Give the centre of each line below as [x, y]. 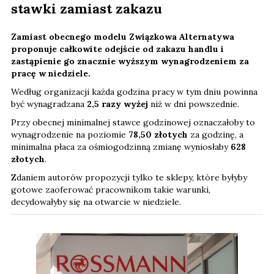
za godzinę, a [216, 134]
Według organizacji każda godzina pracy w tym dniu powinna [134, 91]
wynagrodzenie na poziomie [70, 134]
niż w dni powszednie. [194, 104]
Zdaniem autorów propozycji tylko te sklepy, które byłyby [129, 177]
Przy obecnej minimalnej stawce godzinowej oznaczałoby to [133, 122]
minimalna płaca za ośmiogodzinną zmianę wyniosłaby [121, 146]
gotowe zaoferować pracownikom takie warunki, [111, 189]
